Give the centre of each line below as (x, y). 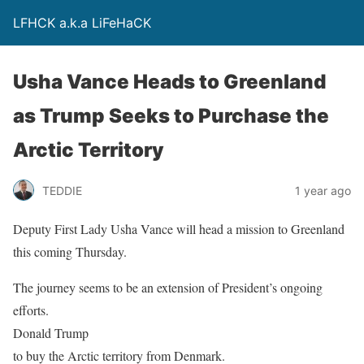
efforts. (31, 310)
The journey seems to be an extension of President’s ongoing (168, 287)
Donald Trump (51, 333)
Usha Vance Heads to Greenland (169, 82)
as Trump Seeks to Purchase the (171, 116)
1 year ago (323, 190)
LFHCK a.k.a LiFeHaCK (82, 23)
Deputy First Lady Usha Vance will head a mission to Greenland (179, 229)
